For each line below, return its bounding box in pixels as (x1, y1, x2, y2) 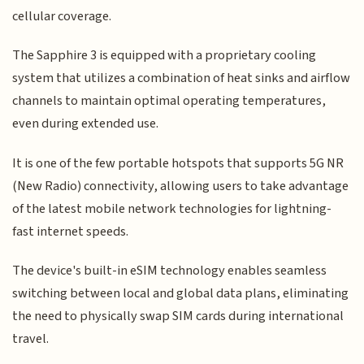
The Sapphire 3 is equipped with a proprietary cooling (12, 45, 317, 66)
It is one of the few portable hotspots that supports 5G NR (12, 153, 344, 173)
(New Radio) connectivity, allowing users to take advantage (12, 175, 349, 196)
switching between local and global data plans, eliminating (12, 284, 349, 304)
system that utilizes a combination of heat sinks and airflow (12, 68, 351, 89)
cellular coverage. (12, 6, 112, 26)
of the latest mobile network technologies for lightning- (12, 198, 332, 219)
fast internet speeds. (12, 221, 129, 241)
